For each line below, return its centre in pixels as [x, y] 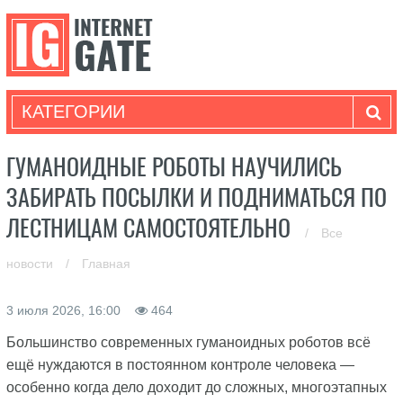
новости [31, 264]
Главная [106, 264]
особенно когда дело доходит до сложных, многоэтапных [196, 387]
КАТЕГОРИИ [73, 112]
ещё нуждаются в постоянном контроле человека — [180, 365]
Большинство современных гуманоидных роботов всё [188, 342]
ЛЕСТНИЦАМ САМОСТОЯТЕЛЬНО [151, 228]
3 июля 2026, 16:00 [65, 310]
